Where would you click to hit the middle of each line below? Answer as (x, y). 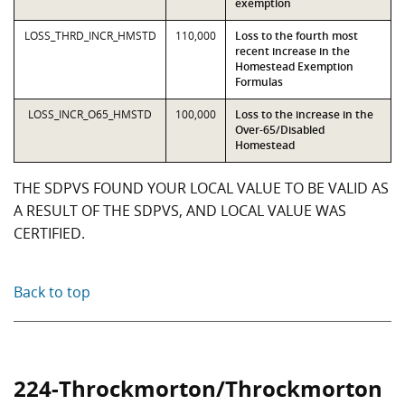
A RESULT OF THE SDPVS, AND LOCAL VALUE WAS (180, 211)
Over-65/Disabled (280, 130)
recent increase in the (292, 51)
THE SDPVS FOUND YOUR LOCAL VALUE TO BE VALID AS (201, 188)
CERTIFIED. (49, 233)
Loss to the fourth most (297, 36)
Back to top (52, 292)
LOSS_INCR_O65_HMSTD (90, 114)
